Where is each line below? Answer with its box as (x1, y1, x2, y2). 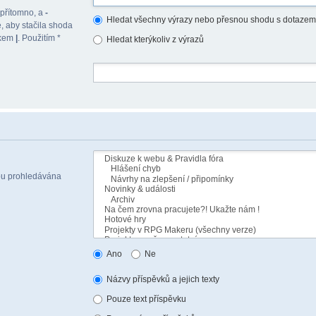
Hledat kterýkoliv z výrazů (104, 35, 204, 44)
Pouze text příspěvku (104, 294, 186, 305)
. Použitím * (18, 33, 61, 43)
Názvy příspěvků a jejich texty (104, 274, 219, 285)
